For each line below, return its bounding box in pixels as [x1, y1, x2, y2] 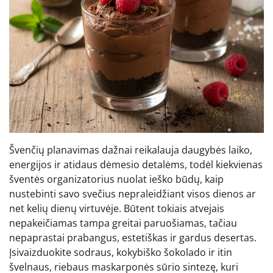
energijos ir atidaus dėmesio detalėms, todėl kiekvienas [9, 157, 263, 171]
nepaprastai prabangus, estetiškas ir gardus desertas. [9, 230, 257, 244]
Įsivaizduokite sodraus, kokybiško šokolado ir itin [9, 245, 232, 259]
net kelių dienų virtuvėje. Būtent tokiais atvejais [9, 201, 224, 215]
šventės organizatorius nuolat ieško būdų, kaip [9, 172, 224, 186]
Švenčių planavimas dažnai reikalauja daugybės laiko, [9, 143, 252, 157]
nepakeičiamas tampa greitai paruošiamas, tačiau [9, 216, 237, 230]
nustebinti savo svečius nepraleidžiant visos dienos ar [9, 186, 256, 200]
